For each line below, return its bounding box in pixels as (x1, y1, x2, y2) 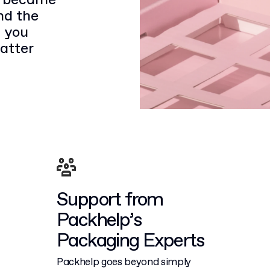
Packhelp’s (57, 207, 141, 233)
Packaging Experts (57, 228, 204, 254)
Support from (57, 187, 163, 213)
